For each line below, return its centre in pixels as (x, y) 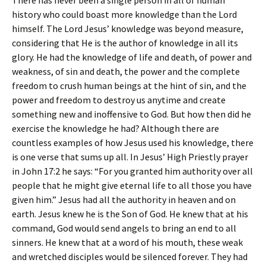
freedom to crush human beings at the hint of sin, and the (129, 85)
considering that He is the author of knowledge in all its (125, 43)
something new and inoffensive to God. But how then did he (132, 114)
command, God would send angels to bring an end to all (124, 228)
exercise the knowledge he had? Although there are (115, 128)
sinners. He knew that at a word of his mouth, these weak (127, 242)
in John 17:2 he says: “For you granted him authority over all (132, 171)
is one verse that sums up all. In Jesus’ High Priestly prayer (130, 157)
